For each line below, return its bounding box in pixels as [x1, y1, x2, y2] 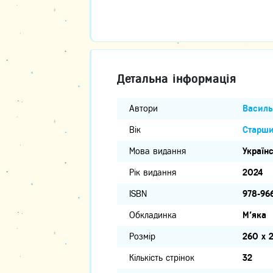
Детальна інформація [117, 71, 236, 86]
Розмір [129, 231, 155, 241]
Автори [129, 103, 158, 113]
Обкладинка [129, 210, 177, 220]
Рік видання [129, 167, 176, 177]
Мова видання [129, 146, 186, 156]
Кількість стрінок [129, 252, 194, 263]
